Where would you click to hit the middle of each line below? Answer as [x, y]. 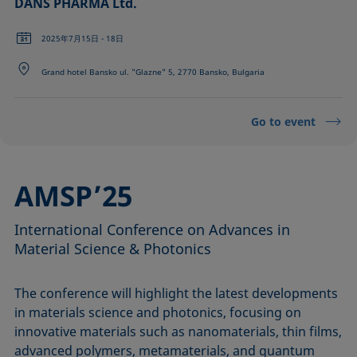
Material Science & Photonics [113, 249]
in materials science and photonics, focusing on [158, 313]
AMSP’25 [74, 196]
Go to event [283, 122]
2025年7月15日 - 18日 [83, 39]
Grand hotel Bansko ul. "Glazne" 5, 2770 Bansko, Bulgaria [153, 72]
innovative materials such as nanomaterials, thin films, [178, 332]
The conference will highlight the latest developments [177, 294]
